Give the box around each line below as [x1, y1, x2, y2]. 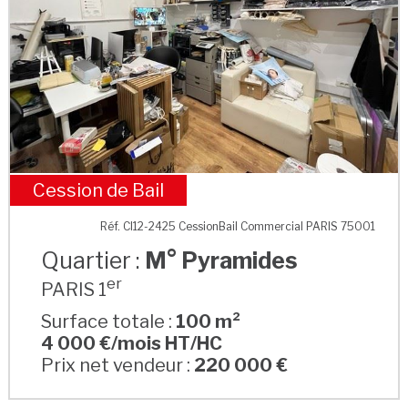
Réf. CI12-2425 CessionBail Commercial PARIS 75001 [100, 219, 376, 233]
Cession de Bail [32, 178, 164, 201]
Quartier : [41, 246, 146, 274]
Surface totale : [41, 311, 177, 333]
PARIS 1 [41, 278, 107, 301]
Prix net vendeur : [41, 354, 195, 377]
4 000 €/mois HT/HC [41, 332, 223, 355]
